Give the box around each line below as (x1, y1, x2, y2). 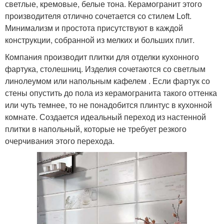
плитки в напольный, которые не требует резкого (5, 123, 186, 135)
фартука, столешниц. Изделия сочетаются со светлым (5, 63, 205, 75)
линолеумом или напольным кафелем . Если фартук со (5, 75, 210, 87)
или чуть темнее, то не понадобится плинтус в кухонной (5, 99, 212, 111)
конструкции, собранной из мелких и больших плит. (5, 34, 194, 46)
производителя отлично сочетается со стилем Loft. (5, 10, 191, 22)
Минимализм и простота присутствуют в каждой (5, 22, 183, 34)
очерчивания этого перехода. (5, 135, 114, 147)
